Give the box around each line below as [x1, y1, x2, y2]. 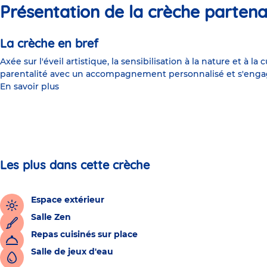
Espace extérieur [31, 194, 104, 205]
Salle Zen [31, 211, 71, 222]
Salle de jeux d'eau [31, 246, 113, 257]
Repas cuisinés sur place [31, 228, 138, 240]
